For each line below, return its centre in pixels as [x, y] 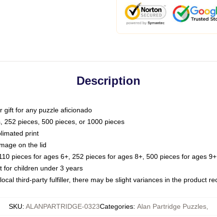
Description [108, 81]
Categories [116, 206]
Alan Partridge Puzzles [172, 206]
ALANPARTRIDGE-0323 [63, 206]
